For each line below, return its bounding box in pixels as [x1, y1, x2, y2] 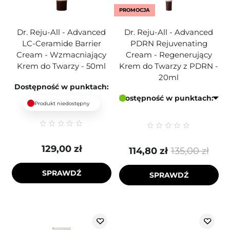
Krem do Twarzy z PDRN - [119, 61, 218, 71]
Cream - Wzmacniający [16, 50, 106, 60]
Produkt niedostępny [34, 100, 89, 107]
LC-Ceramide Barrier [22, 39, 101, 48]
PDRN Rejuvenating [130, 39, 207, 48]
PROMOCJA [119, 7, 150, 13]
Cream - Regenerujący [125, 50, 212, 60]
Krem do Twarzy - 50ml [17, 61, 106, 71]
